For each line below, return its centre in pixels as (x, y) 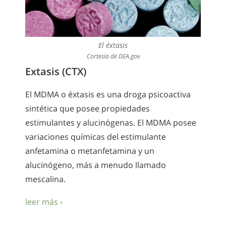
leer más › (44, 202)
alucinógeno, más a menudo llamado (96, 165)
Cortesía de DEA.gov (113, 56)
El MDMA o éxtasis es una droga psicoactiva (108, 95)
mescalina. (45, 179)
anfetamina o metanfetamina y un (90, 151)
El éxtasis (113, 45)
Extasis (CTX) (56, 72)
